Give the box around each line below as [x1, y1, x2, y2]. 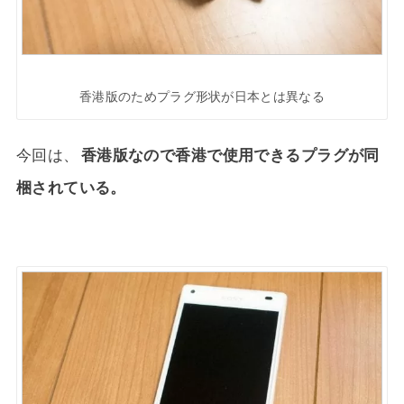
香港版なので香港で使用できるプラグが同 [80, 145, 380, 164]
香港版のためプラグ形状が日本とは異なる [79, 89, 325, 104]
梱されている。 [15, 178, 126, 197]
